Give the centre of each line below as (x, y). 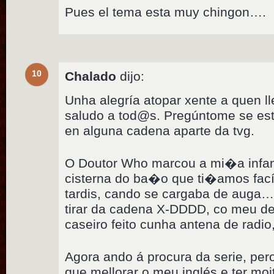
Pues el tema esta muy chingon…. (166, 12)
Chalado (91, 76)
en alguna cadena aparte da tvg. (160, 130)
